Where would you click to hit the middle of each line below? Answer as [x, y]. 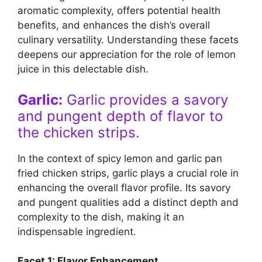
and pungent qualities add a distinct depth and [128, 202]
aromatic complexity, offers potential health [119, 11]
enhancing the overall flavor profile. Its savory [124, 187]
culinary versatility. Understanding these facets [128, 40]
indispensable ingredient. [77, 231]
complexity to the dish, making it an [101, 217]
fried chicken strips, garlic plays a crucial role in [128, 173]
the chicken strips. [79, 132]
